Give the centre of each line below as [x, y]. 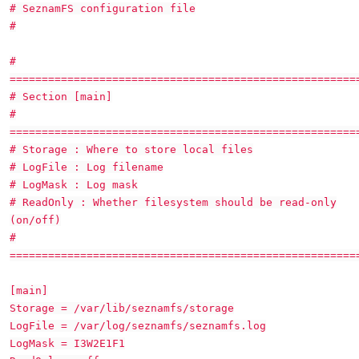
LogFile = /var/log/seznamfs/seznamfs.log [138, 326]
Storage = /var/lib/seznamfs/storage [122, 308]
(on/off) [35, 220]
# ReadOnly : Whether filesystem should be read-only [173, 202]
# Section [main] [61, 97]
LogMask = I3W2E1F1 [67, 343]
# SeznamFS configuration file [103, 8]
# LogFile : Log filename [87, 167]
